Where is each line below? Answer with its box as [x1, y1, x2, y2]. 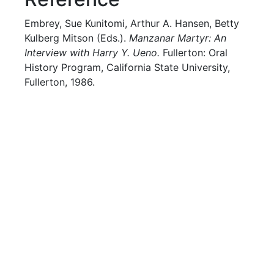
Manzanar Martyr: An [129, 32, 227, 44]
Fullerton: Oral [160, 46, 228, 59]
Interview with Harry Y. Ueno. [24, 46, 160, 59]
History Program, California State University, [24, 61, 231, 73]
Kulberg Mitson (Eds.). [24, 32, 130, 44]
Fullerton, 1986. [24, 76, 95, 88]
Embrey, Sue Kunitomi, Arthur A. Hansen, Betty [24, 17, 240, 29]
